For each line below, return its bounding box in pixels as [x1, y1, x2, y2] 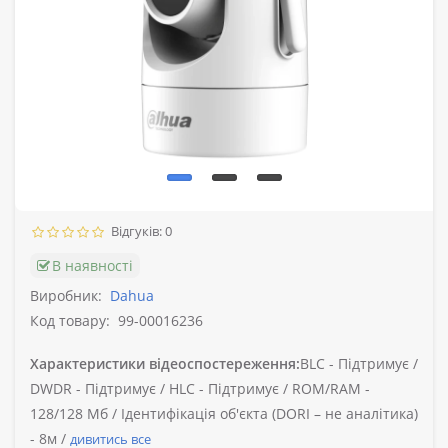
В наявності [52, 256, 133, 276]
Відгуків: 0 [105, 222, 172, 241]
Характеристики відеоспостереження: [30, 354, 300, 374]
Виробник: [30, 286, 102, 306]
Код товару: [30, 311, 110, 331]
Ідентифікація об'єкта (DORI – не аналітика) [121, 404, 418, 424]
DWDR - [30, 379, 81, 399]
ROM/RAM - [292, 379, 370, 399]
